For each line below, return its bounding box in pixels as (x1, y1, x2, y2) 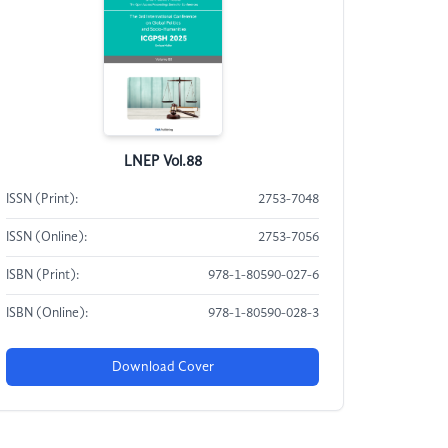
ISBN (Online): (6, 307, 89, 320)
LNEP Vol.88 (123, 154, 202, 170)
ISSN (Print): (6, 193, 79, 206)
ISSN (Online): (6, 231, 88, 244)
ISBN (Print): (6, 269, 80, 282)
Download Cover (111, 360, 214, 374)
